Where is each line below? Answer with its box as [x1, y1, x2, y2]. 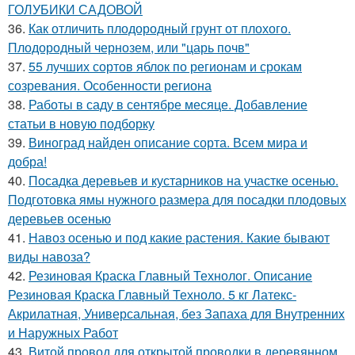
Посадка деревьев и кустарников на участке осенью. [29, 171, 338, 190]
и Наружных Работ [8, 323, 118, 342]
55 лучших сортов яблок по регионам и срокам [29, 57, 302, 76]
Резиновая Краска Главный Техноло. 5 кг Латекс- [8, 285, 296, 304]
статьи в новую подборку [8, 114, 155, 133]
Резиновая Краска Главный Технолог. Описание [29, 266, 312, 285]
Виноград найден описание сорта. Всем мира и [29, 133, 307, 152]
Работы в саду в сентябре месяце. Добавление [29, 95, 307, 114]
